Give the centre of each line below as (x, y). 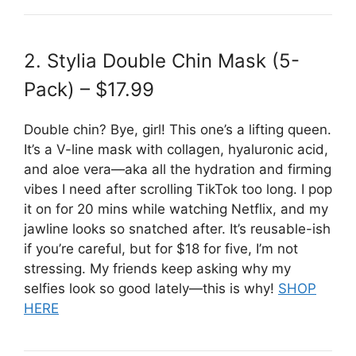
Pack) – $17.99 (89, 89)
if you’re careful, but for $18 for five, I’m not (161, 248)
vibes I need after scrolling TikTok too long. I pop (178, 189)
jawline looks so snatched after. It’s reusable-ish (177, 228)
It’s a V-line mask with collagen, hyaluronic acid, (176, 149)
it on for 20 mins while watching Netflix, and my (176, 209)
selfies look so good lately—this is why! (151, 288)
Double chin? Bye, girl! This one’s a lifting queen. (178, 129)
